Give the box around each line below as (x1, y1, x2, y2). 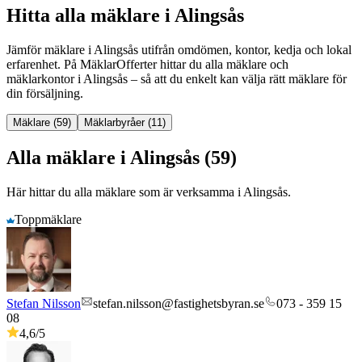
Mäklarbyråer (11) (84, 116, 166, 129)
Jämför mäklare (6, 43, 88, 57)
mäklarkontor (6, 72, 78, 86)
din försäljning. (6, 86, 83, 101)
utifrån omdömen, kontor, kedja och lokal (138, 43, 351, 57)
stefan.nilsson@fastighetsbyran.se (93, 296, 264, 310)
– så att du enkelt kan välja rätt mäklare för (128, 72, 347, 86)
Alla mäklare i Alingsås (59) (6, 147, 237, 169)
